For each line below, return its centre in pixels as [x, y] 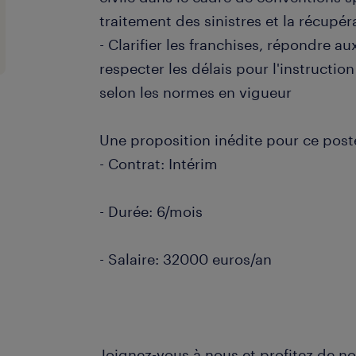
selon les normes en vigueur [196, 92]
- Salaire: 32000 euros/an [186, 259]
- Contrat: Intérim [159, 164]
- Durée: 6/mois [151, 211]
